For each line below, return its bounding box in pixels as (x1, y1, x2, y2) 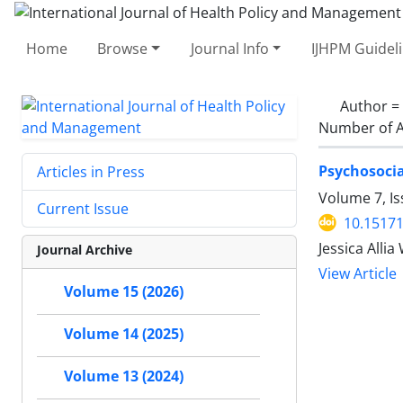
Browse (97, 38, 148, 58)
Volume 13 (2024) (64, 366, 184, 386)
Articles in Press (37, 161, 145, 182)
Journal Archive (37, 240, 132, 258)
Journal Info (190, 38, 269, 58)
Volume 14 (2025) (64, 324, 184, 344)
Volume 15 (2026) (64, 282, 184, 301)
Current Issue (37, 198, 129, 219)
